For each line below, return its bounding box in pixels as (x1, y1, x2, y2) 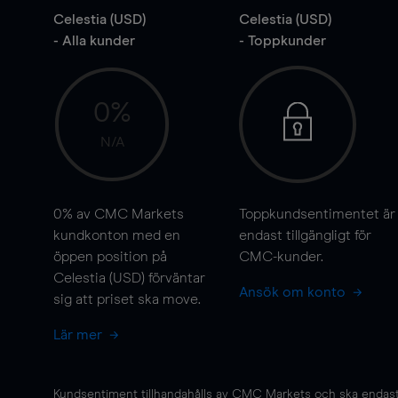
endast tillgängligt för (238, 228, 371, 243)
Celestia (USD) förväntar (53, 271, 205, 285)
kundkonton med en (53, 228, 180, 243)
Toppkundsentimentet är (238, 207, 395, 221)
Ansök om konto (238, 285, 349, 299)
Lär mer (53, 328, 106, 342)
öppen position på (53, 250, 167, 264)
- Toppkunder (238, 34, 326, 48)
